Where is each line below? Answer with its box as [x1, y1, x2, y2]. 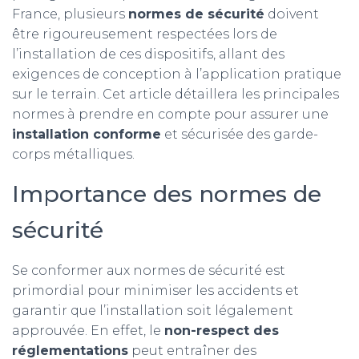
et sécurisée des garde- [161, 127, 318, 142]
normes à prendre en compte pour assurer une [12, 107, 329, 122]
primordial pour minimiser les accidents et [12, 283, 299, 298]
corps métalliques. [12, 147, 135, 162]
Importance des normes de [12, 180, 321, 208]
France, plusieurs [12, 6, 128, 22]
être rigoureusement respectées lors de [12, 26, 277, 42]
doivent [264, 6, 319, 22]
